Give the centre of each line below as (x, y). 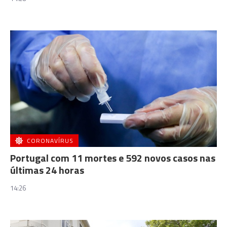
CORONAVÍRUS (50, 140)
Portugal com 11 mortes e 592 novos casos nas (113, 158)
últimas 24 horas (47, 170)
